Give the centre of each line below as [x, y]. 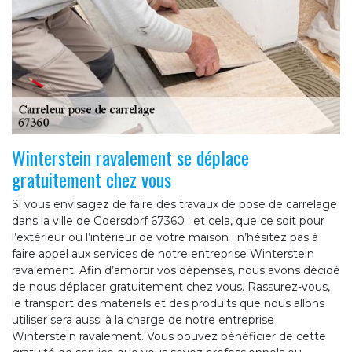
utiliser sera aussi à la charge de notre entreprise [143, 320]
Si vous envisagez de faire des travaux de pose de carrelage [174, 205]
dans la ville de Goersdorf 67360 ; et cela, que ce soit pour [168, 221]
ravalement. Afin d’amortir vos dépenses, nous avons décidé [176, 271]
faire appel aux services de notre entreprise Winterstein [163, 254]
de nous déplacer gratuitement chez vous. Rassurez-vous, [171, 287]
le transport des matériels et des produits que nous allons [168, 304]
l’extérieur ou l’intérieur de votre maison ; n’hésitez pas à [165, 238]
